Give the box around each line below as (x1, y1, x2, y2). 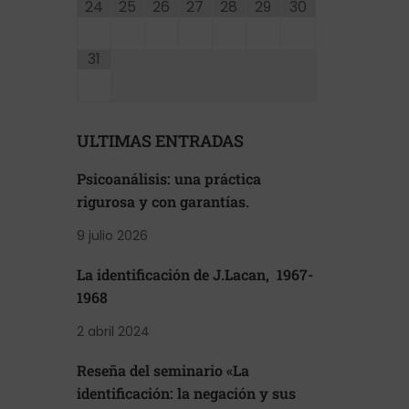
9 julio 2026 (76, 226, 148, 245)
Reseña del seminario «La (76, 361, 249, 380)
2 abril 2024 (76, 322, 150, 341)
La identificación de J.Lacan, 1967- (76, 265, 313, 284)
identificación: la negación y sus (76, 383, 296, 403)
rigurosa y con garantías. (76, 192, 249, 211)
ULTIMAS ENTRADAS (76, 130, 244, 152)
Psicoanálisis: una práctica (76, 169, 261, 188)
